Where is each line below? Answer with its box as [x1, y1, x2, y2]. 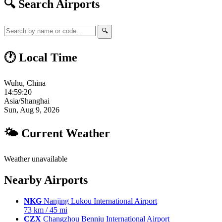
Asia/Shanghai [4, 97, 50, 106]
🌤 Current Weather [4, 127, 110, 140]
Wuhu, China [4, 79, 46, 88]
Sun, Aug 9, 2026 [4, 106, 59, 114]
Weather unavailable [4, 155, 67, 164]
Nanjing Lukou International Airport [42, 196, 157, 205]
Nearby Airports [4, 173, 88, 186]
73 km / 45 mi [24, 205, 67, 214]
